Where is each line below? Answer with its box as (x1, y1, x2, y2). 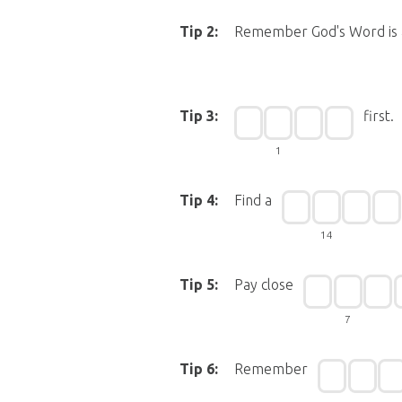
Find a (233, 192, 272, 208)
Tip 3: (179, 108, 218, 124)
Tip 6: (179, 361, 218, 377)
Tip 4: (179, 192, 218, 208)
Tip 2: (179, 23, 218, 39)
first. (363, 108, 394, 124)
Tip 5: (179, 276, 218, 293)
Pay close (233, 276, 293, 293)
